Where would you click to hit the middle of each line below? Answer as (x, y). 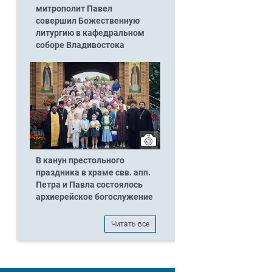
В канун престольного (80, 160)
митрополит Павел (74, 8)
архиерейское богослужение (94, 197)
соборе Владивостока (80, 45)
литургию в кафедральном (90, 33)
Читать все (131, 224)
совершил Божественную (87, 21)
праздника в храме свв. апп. (93, 172)
